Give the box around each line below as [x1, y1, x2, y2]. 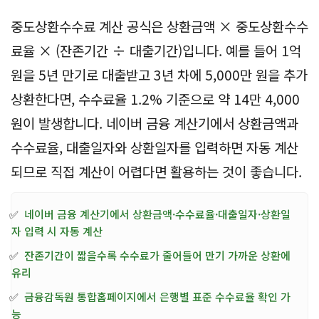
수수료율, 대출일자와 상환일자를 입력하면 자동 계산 [11, 137, 298, 157]
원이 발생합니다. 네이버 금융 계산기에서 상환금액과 [11, 113, 298, 132]
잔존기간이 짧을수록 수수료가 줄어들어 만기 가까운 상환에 [24, 247, 291, 263]
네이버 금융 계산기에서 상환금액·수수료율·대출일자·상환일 [24, 206, 291, 221]
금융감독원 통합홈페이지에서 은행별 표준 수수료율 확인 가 [24, 288, 291, 304]
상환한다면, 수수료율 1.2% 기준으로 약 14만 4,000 [11, 88, 300, 108]
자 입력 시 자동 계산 [11, 223, 103, 239]
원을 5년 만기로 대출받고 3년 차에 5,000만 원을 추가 [11, 64, 308, 84]
